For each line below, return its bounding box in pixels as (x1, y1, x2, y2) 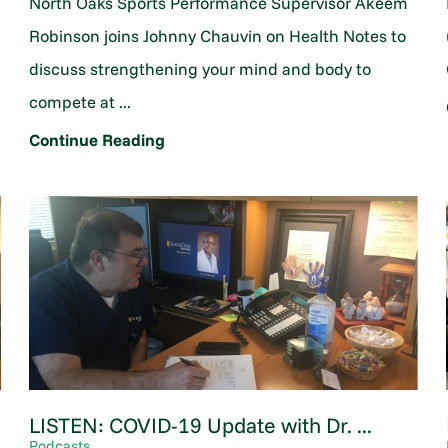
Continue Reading (28, 129, 165, 151)
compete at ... (28, 90, 131, 112)
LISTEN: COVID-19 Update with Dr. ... (28, 411, 372, 438)
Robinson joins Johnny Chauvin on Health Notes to (28, 24, 406, 46)
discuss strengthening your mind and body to (28, 57, 371, 79)
